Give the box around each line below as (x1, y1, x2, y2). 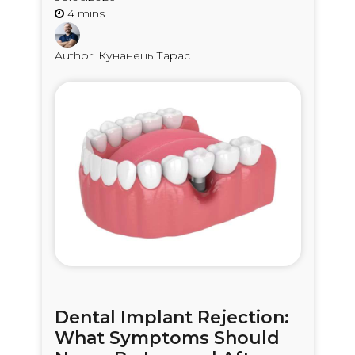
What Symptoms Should (54, 326, 280, 349)
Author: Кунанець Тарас (54, 48, 190, 63)
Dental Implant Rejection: (54, 306, 289, 328)
